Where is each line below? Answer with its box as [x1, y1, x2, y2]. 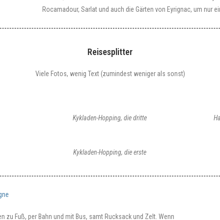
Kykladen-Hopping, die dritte [73, 114, 147, 122]
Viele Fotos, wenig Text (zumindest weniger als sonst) [35, 70, 185, 78]
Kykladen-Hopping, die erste [73, 148, 147, 156]
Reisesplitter [87, 47, 133, 57]
